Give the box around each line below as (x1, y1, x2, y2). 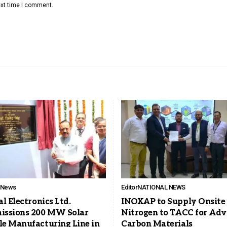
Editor (121, 183, 137, 191)
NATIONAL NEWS (137, 183, 185, 191)
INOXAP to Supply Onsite (121, 197, 225, 207)
